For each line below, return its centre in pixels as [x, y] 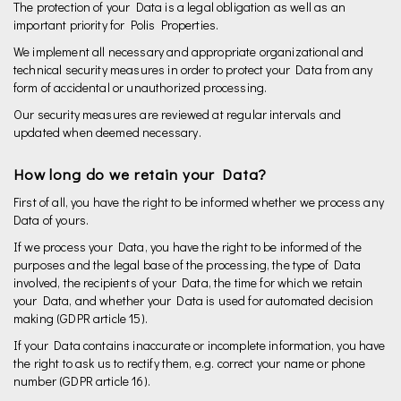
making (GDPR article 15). [81, 318]
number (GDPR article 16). [82, 381]
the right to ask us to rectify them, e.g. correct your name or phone [190, 363]
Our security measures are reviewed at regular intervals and [178, 114]
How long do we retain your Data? [141, 174]
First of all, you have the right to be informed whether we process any [199, 202]
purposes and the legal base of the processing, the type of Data [187, 264]
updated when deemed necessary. [107, 132]
